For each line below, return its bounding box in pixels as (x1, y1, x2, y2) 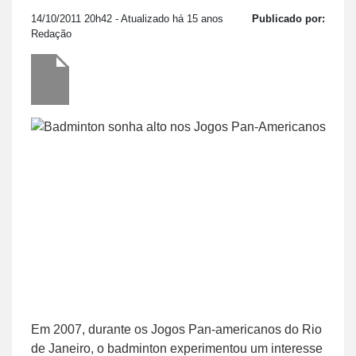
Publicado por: (252, 12, 325, 25)
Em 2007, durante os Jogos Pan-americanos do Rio (31, 322, 322, 336)
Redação (31, 27, 72, 40)
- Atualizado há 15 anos (112, 12, 223, 25)
